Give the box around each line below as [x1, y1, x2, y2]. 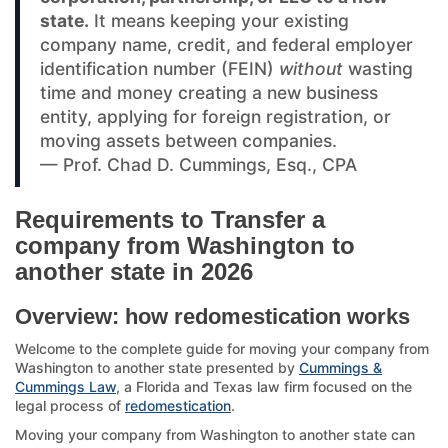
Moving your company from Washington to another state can [15, 425, 415, 443]
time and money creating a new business [40, 81, 378, 103]
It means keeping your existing [89, 9, 349, 31]
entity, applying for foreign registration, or [40, 105, 391, 127]
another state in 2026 [15, 257, 253, 285]
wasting [343, 57, 413, 79]
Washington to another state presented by [15, 358, 299, 376]
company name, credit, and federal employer [40, 33, 413, 55]
